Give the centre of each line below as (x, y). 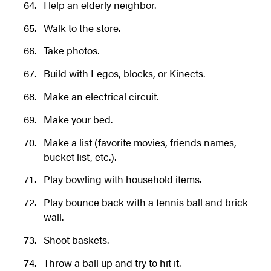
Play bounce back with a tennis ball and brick (145, 202)
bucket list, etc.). (80, 156)
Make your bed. (78, 119)
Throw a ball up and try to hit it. (112, 262)
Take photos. (71, 51)
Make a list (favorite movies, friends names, (140, 142)
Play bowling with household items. (122, 179)
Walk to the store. (82, 28)
